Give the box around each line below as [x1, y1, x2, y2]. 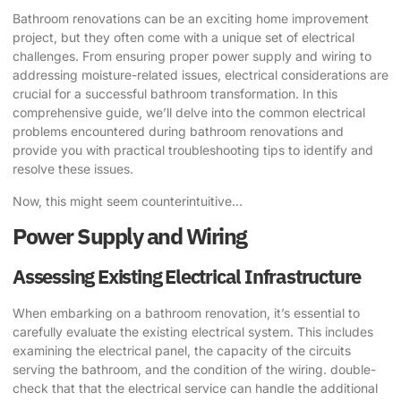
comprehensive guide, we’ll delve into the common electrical [13, 105, 365, 121]
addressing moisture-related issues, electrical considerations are [13, 67, 388, 83]
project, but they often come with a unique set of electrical [13, 30, 354, 46]
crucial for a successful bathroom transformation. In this [13, 86, 337, 102]
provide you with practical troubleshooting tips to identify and [13, 142, 373, 158]
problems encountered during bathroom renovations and [13, 124, 344, 140]
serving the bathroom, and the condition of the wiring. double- [13, 361, 376, 377]
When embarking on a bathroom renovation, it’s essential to [13, 304, 360, 320]
